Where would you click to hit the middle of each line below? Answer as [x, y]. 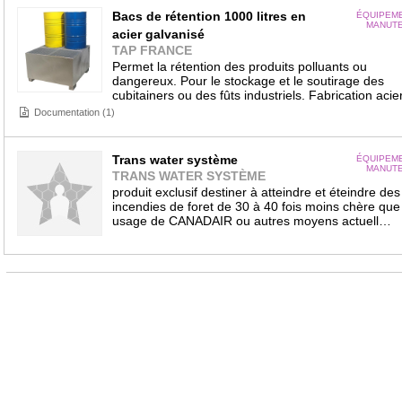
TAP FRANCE [152, 50]
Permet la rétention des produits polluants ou [239, 66]
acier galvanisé [158, 34]
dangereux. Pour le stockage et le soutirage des [248, 81]
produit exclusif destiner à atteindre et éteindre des [256, 192]
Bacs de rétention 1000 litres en [209, 16]
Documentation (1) [74, 112]
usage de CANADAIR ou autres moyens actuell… [251, 221]
